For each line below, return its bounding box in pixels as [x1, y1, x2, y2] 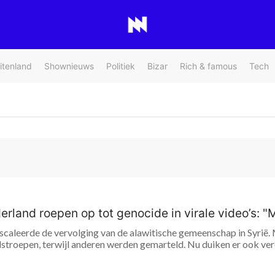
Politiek [106, 61, 135, 71]
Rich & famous [180, 61, 237, 71]
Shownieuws [44, 61, 94, 71]
